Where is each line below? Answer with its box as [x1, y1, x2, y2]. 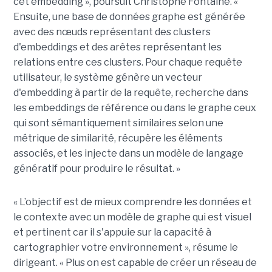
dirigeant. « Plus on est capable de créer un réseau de [13, 257, 257, 269]
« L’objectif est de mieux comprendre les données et [13, 196, 252, 208]
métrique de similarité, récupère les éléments [13, 132, 223, 144]
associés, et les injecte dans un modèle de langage [13, 148, 243, 160]
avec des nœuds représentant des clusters [13, 26, 211, 38]
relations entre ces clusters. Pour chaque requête [13, 56, 242, 69]
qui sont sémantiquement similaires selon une [13, 117, 223, 129]
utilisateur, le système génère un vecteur [13, 72, 202, 84]
